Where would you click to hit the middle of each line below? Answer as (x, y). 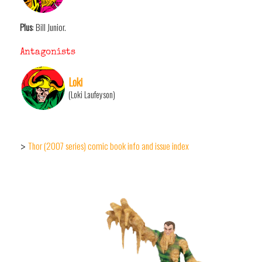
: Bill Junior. (49, 27)
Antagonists (48, 52)
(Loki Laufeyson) (92, 94)
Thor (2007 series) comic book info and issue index (108, 146)
